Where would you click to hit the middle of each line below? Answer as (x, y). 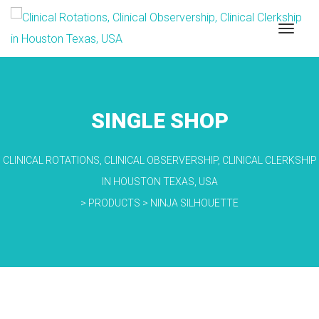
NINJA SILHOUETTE (194, 203)
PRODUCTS (114, 203)
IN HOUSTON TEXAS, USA (159, 182)
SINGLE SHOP (159, 121)
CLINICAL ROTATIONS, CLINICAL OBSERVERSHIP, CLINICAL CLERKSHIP (159, 160)
